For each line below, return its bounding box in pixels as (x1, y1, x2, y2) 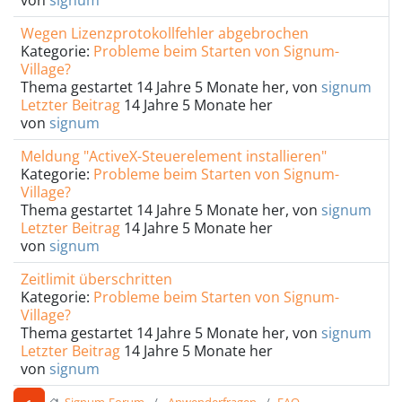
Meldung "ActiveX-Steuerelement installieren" (21, 146, 327, 166)
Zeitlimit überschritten (21, 269, 172, 289)
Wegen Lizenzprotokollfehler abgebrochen (21, 23, 309, 43)
